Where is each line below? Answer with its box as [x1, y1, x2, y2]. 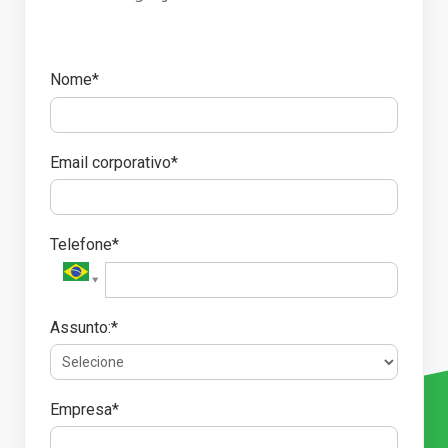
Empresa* [50, 399, 119, 419]
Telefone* [50, 235, 119, 255]
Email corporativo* [50, 152, 178, 172]
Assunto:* [50, 317, 118, 337]
